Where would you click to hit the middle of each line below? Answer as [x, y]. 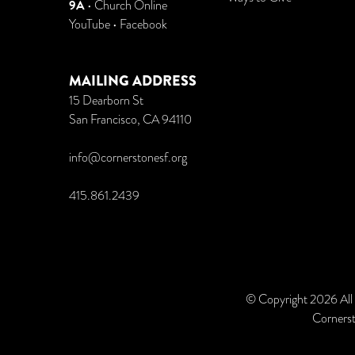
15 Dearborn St [106, 101]
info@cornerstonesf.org [128, 158]
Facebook [143, 25]
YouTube [90, 25]
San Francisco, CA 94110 [130, 120]
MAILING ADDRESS [133, 81]
